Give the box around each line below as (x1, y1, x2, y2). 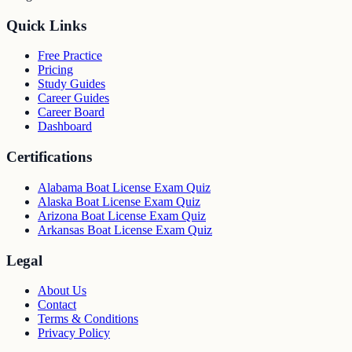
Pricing (38, 63, 73, 77)
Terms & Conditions (38, 312, 138, 326)
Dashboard (38, 119, 92, 134)
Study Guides (38, 77, 105, 91)
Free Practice (38, 49, 102, 63)
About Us (38, 284, 86, 298)
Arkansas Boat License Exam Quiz (38, 222, 212, 236)
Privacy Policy (38, 326, 110, 340)
